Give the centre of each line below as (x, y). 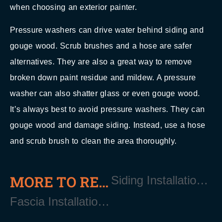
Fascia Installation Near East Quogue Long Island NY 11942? (104, 201)
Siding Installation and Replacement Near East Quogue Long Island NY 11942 (202, 180)
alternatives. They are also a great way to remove (101, 62)
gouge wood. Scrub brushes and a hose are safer (101, 46)
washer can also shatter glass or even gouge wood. (105, 94)
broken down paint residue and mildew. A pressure (103, 78)
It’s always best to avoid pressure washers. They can (108, 110)
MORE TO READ (104, 182)
